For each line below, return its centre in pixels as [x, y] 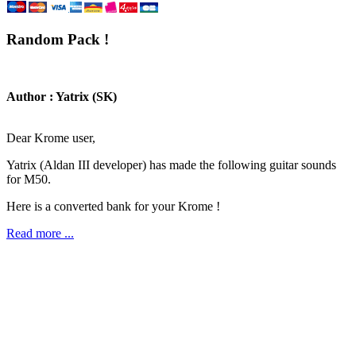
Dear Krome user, [51, 138]
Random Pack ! [58, 39]
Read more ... [40, 234]
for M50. [29, 180]
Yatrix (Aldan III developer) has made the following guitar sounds [171, 165]
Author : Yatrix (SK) [62, 97]
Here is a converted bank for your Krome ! [113, 207]
